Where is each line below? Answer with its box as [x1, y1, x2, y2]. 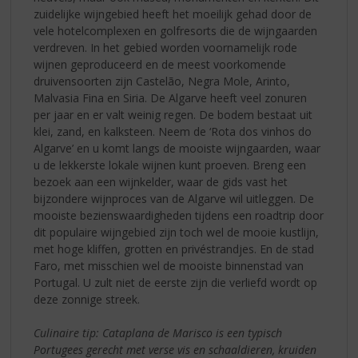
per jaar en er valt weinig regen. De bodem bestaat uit [34, 107, 313, 123]
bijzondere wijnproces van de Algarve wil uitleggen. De [34, 191, 315, 207]
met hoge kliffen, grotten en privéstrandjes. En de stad [34, 241, 315, 257]
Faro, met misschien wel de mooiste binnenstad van [34, 258, 304, 274]
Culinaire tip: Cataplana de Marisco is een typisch [34, 325, 283, 341]
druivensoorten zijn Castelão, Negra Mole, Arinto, [34, 74, 291, 89]
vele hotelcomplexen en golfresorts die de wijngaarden [34, 23, 318, 39]
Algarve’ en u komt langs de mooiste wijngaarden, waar [34, 141, 321, 157]
